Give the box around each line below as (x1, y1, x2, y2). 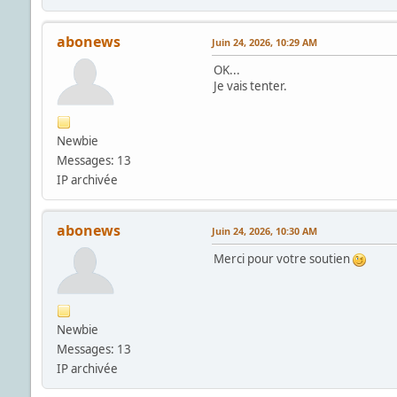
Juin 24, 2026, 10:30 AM (211, 223, 317, 237)
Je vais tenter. (213, 77, 287, 94)
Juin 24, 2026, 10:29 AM (211, 35, 317, 49)
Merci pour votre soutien (213, 250, 353, 267)
